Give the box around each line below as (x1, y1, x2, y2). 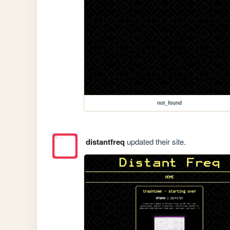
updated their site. (124, 136, 186, 147)
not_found (157, 99, 182, 107)
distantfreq (85, 136, 125, 148)
